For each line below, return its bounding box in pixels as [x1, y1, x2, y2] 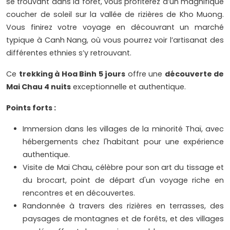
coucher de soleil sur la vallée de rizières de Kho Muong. [6, 9, 224, 20]
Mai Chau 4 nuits [6, 82, 71, 92]
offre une [125, 69, 165, 80]
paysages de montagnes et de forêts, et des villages [23, 214, 224, 224]
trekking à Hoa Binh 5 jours [18, 69, 125, 80]
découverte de [164, 69, 224, 80]
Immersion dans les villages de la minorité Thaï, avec [23, 124, 224, 135]
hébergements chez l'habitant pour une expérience [23, 137, 224, 147]
